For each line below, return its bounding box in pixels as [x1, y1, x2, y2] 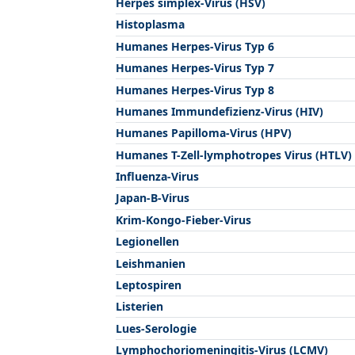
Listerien [116, 299, 163, 315]
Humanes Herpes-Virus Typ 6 [116, 38, 274, 54]
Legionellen [116, 234, 179, 250]
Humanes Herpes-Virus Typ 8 [116, 82, 274, 97]
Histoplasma [116, 17, 185, 32]
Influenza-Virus [116, 169, 199, 184]
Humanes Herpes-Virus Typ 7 [116, 60, 274, 76]
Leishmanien [116, 255, 185, 271]
